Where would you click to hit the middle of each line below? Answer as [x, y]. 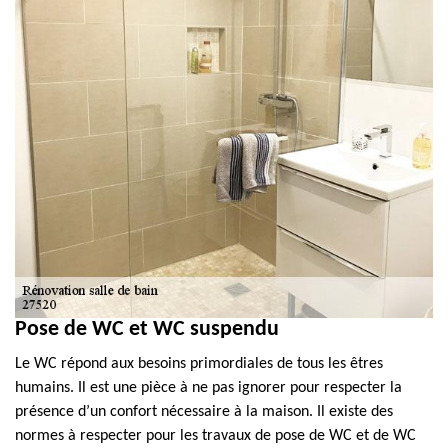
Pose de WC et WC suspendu [147, 329]
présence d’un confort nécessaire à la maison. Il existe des [204, 412]
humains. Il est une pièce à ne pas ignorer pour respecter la [208, 388]
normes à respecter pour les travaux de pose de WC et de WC [215, 436]
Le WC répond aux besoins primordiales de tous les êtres [199, 364]
